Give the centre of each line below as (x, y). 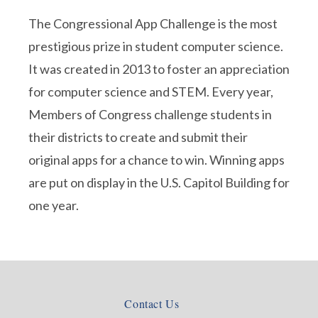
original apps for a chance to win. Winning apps (157, 160)
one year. (54, 205)
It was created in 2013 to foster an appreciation (159, 69)
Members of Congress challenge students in (150, 114)
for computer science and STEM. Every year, (151, 92)
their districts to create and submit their (138, 137)
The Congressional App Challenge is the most (153, 23)
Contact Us (152, 303)
